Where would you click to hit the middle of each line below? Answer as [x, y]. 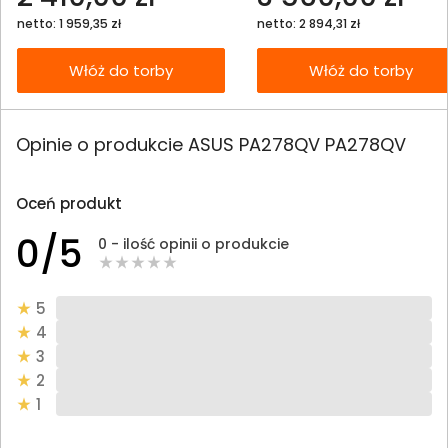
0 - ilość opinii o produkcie [193, 243]
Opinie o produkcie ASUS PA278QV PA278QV [211, 145]
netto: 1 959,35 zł [69, 24]
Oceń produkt [69, 204]
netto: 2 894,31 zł [308, 24]
